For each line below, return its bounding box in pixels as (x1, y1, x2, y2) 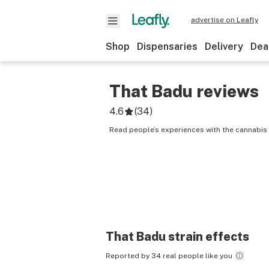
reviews (193, 81, 259, 101)
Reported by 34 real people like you (106, 252, 232, 260)
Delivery (205, 41, 243, 52)
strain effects (166, 229, 249, 244)
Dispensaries (137, 41, 198, 52)
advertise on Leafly (191, 16, 258, 24)
